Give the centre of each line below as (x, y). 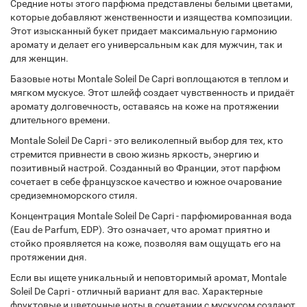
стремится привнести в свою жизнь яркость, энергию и (135, 154)
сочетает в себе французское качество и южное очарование (146, 182)
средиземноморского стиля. (74, 195)
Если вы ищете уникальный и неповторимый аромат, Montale (148, 278)
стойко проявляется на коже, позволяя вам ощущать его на (146, 243)
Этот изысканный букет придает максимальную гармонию (144, 31)
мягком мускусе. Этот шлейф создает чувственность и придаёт (152, 93)
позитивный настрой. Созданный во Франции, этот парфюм (145, 168)
